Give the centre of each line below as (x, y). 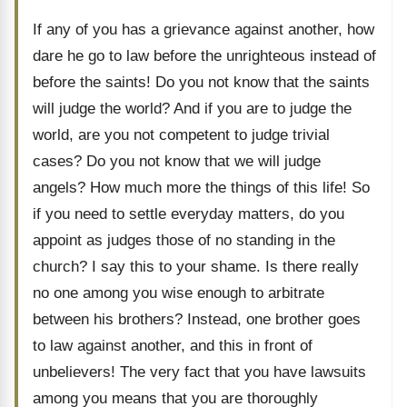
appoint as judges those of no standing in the (184, 240)
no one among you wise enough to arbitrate (179, 293)
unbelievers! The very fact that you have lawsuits (199, 372)
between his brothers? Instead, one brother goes (197, 319)
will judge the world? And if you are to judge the (192, 109)
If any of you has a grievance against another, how (203, 30)
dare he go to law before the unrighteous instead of (204, 56)
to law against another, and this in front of (173, 346)
